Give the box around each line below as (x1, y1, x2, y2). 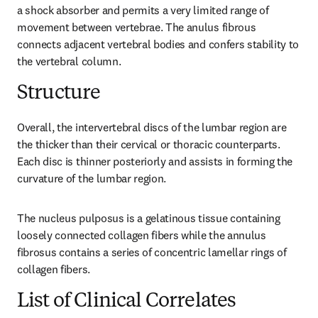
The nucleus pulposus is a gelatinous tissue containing (17, 211, 280, 225)
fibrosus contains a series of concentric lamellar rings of (17, 245, 287, 259)
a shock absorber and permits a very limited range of (17, 3, 269, 17)
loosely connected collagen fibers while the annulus (17, 228, 266, 242)
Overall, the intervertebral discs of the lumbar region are (17, 120, 287, 134)
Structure (17, 84, 101, 104)
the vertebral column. (17, 54, 121, 68)
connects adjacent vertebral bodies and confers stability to (17, 37, 300, 51)
